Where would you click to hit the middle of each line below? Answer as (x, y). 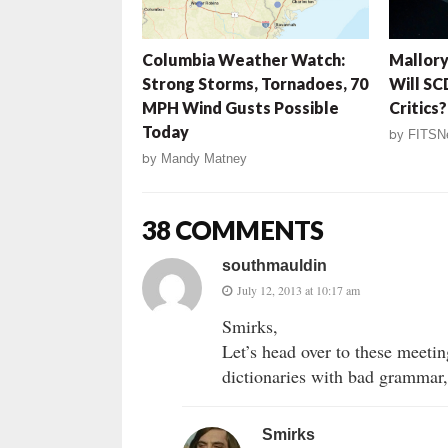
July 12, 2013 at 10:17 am (298, 290)
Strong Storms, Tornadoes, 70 (255, 84)
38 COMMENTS (233, 230)
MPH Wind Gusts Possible (240, 108)
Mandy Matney (204, 159)
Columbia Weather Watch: (243, 60)
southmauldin (274, 266)
